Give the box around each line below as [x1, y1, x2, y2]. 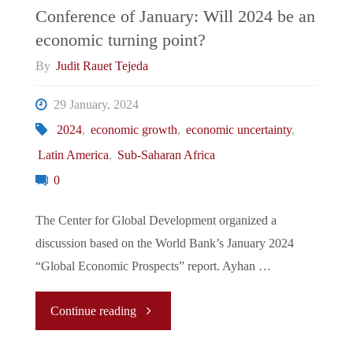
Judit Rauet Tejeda [56, 59, 149, 74]
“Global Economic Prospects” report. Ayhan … [35, 259, 271, 274]
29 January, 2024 [54, 98, 139, 113]
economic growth [90, 123, 177, 138]
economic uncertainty [185, 123, 292, 138]
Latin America [38, 148, 110, 163]
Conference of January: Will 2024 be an [35, 6, 315, 26]
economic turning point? [35, 30, 206, 50]
